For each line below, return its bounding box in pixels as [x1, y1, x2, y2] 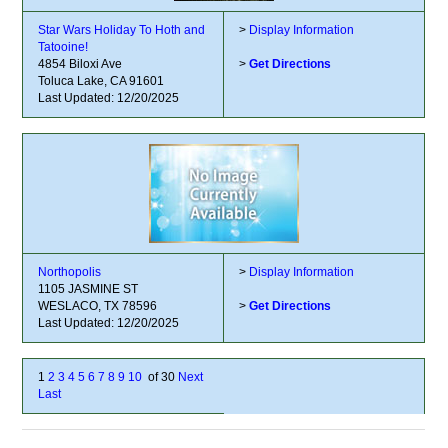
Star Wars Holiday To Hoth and [38, 23, 206, 37]
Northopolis [38, 265, 102, 279]
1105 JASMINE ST [38, 282, 139, 296]
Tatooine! [38, 40, 89, 54]
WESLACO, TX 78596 [38, 299, 158, 313]
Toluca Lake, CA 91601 [38, 74, 165, 88]
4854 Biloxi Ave [38, 57, 123, 71]
